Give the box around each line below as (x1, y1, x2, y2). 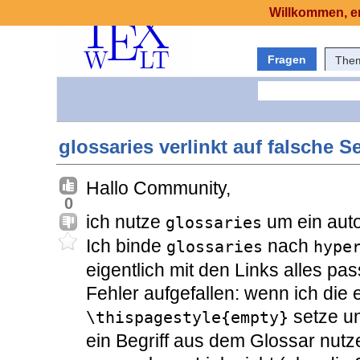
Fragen (268, 53, 306, 66)
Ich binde (86, 235, 166, 257)
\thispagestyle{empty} (86, 308, 288, 328)
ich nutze (86, 211, 166, 233)
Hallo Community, (86, 178, 231, 199)
